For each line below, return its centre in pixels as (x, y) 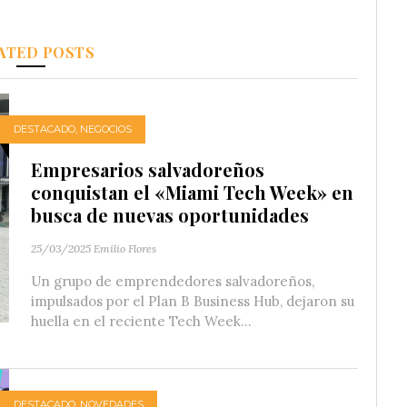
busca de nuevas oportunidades (170, 214)
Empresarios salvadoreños (148, 169)
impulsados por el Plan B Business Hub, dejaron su (193, 301)
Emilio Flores (125, 248)
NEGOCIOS (106, 129)
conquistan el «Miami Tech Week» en (192, 192)
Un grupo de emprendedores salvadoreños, (173, 281)
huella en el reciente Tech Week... (141, 321)
